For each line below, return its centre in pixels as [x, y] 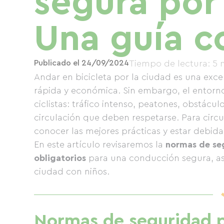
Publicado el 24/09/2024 [81, 63]
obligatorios [60, 158]
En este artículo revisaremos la [100, 144]
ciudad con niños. [72, 171]
